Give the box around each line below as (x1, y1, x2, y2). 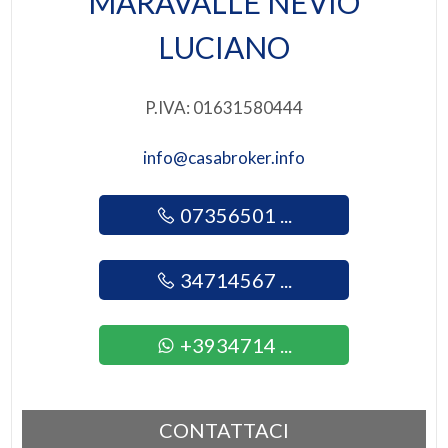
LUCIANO (158, 29, 290, 65)
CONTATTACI (159, 418, 289, 442)
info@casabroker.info (143, 147, 305, 168)
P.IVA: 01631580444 (145, 97, 303, 118)
